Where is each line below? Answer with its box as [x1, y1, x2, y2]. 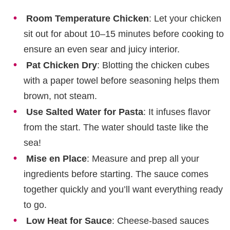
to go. [24, 200, 47, 210]
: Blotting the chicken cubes [97, 60, 209, 71]
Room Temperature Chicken [26, 13, 149, 24]
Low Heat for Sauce [26, 216, 112, 226]
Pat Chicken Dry [26, 60, 97, 71]
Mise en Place [26, 154, 87, 164]
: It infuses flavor [143, 107, 210, 118]
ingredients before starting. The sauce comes [24, 169, 208, 180]
